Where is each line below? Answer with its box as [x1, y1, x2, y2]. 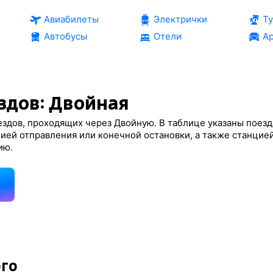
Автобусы [43, 30, 87, 42]
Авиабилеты [43, 13, 99, 25]
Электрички [153, 13, 207, 25]
